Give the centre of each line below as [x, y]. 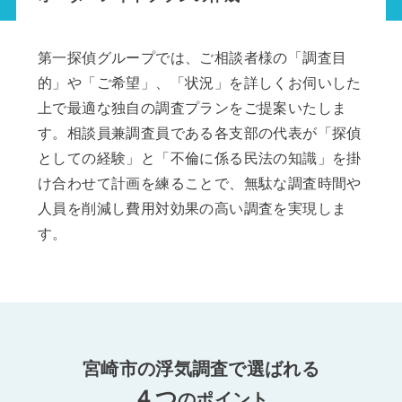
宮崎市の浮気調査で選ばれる [201, 369]
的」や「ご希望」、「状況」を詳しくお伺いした [199, 83]
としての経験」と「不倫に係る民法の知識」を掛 [199, 159]
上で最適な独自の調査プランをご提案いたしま [192, 109]
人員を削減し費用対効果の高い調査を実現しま [192, 209]
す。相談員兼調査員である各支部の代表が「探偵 [199, 134]
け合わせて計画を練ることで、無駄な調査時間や [199, 184]
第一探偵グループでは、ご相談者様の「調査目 [192, 58]
